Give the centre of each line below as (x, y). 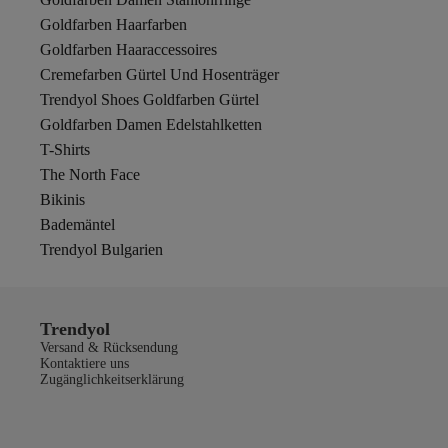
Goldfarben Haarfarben (113, 24)
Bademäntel (77, 224)
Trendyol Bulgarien (101, 249)
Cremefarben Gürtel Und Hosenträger (159, 74)
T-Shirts (65, 149)
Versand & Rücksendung (109, 347)
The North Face (90, 174)
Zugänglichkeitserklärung (112, 379)
